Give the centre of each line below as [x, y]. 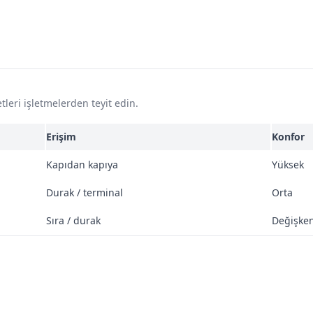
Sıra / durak [73, 220]
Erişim [61, 137]
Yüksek [288, 165]
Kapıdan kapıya [82, 165]
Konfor [288, 137]
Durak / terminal [85, 192]
